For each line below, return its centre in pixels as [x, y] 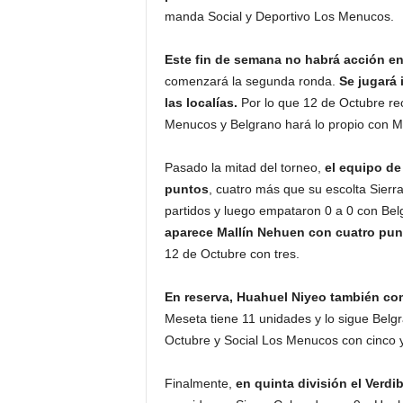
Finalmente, [200, 383]
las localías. [201, 103]
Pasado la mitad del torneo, [242, 167]
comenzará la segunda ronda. [251, 81]
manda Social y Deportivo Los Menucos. [279, 16]
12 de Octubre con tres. [232, 254]
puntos [186, 189]
